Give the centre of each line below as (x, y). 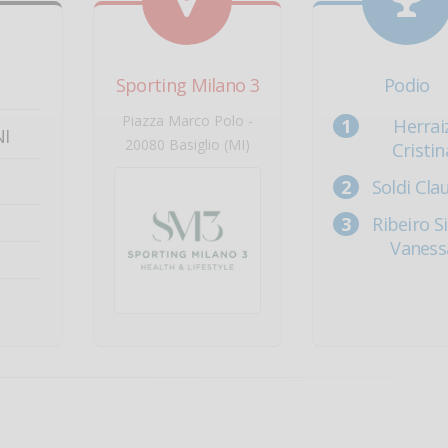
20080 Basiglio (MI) (187, 144)
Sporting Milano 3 (187, 85)
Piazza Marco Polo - (187, 120)
